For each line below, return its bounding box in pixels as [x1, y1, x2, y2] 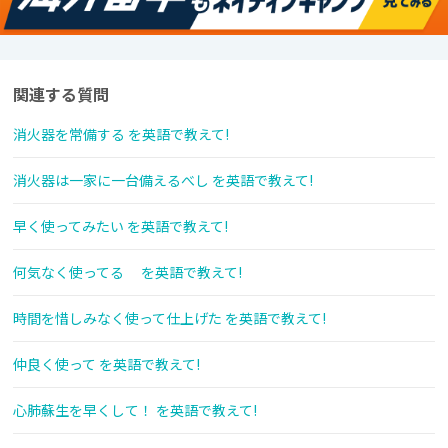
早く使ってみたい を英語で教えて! [13, 216, 228, 237]
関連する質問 [13, 82, 109, 107]
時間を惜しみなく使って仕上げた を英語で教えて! [13, 308, 326, 329]
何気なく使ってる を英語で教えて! [13, 262, 242, 283]
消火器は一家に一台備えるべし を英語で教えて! [13, 170, 313, 191]
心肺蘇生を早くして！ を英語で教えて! [13, 400, 257, 421]
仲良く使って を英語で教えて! [13, 354, 200, 375]
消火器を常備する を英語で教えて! [13, 124, 229, 145]
